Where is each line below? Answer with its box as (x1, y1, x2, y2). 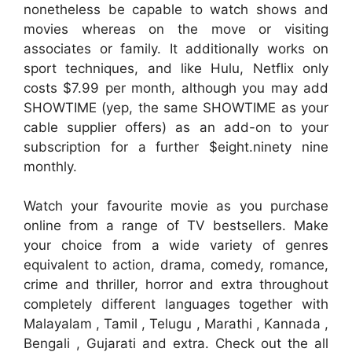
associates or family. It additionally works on (24, 40, 328, 57)
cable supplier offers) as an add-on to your (24, 119, 328, 135)
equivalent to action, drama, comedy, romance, (24, 257, 328, 273)
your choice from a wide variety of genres (24, 237, 328, 253)
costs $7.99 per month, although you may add (24, 79, 328, 96)
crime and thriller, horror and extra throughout (24, 277, 328, 292)
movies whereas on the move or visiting (24, 20, 328, 37)
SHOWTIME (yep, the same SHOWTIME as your (24, 99, 328, 115)
